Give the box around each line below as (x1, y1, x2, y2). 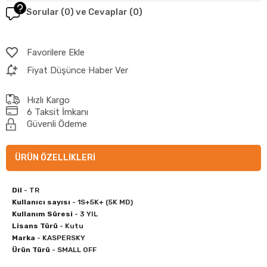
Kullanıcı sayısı (12, 197, 70, 206)
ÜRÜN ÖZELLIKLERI (15, 152, 95, 163)
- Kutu (58, 221, 83, 230)
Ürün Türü (12, 245, 50, 254)
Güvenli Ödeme (27, 118, 87, 129)
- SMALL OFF (50, 245, 97, 254)
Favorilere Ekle (27, 46, 85, 58)
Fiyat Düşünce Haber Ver (27, 64, 128, 76)
